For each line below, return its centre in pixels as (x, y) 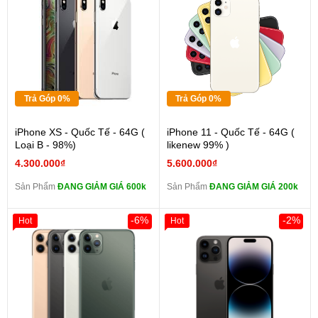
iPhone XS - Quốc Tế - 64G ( (80, 132)
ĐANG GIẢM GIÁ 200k (253, 187)
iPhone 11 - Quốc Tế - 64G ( (230, 132)
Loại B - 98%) (45, 145)
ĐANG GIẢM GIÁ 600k (102, 187)
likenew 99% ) (198, 145)
